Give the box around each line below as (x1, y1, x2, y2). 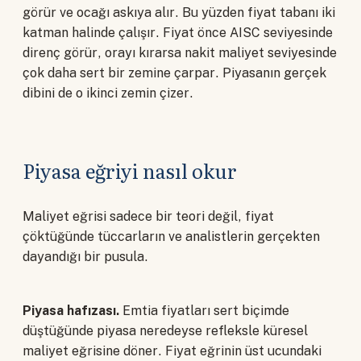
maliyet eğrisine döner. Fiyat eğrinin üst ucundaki (23, 342, 322, 359)
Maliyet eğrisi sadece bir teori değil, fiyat (23, 209, 274, 225)
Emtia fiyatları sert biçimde (119, 302, 289, 318)
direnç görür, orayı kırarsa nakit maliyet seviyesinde (23, 45, 337, 61)
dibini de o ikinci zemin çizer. (23, 85, 193, 102)
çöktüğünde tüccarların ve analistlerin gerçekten (23, 229, 320, 245)
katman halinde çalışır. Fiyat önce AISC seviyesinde (23, 25, 333, 41)
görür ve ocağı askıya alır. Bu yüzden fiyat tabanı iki (23, 5, 335, 21)
